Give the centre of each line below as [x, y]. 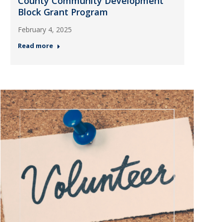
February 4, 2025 [45, 29]
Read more [35, 46]
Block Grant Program [63, 12]
